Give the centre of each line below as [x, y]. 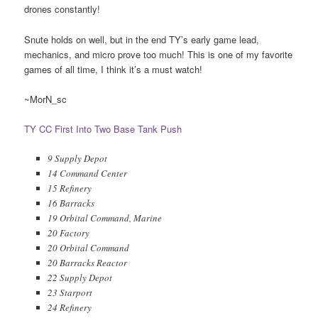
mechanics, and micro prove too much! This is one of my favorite [159, 54]
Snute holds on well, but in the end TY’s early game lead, [142, 39]
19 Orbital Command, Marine [104, 218]
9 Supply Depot [77, 158]
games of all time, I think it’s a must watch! [114, 69]
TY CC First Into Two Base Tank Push [103, 128]
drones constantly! [62, 9]
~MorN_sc [46, 99]
